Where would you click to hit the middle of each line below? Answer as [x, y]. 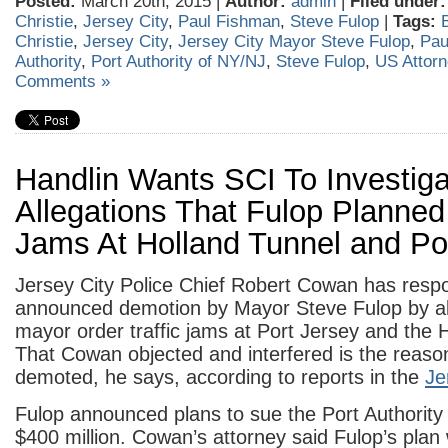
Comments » [62, 81]
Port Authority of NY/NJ [178, 61]
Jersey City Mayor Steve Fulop [294, 41]
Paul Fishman [229, 21]
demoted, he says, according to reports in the [220, 377]
